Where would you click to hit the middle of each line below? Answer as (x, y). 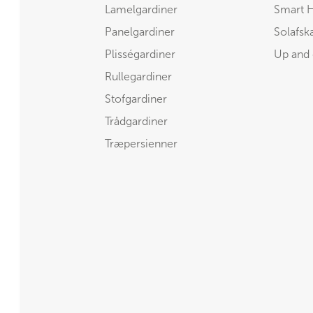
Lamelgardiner (141, 9)
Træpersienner (141, 144)
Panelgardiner (140, 32)
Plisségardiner (140, 54)
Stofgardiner (136, 99)
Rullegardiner (138, 77)
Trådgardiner (136, 121)
